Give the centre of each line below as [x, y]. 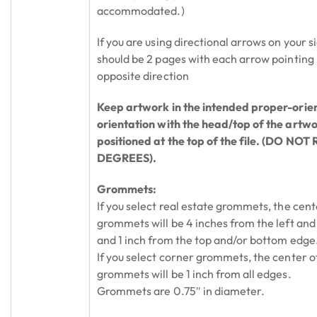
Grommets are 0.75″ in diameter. [181, 290]
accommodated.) [141, 10]
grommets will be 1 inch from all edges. [194, 273]
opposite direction [143, 75]
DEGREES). [127, 157]
